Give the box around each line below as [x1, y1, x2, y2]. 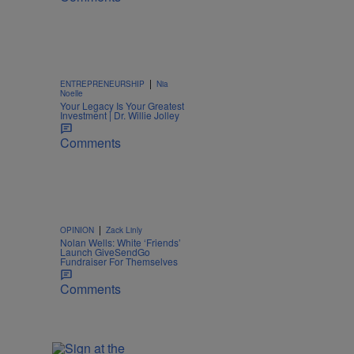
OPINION [60, 224, 94, 236]
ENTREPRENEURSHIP [60, 78, 145, 90]
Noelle [60, 88, 83, 100]
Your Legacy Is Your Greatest [60, 99, 184, 113]
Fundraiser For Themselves [60, 254, 178, 269]
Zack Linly [106, 224, 142, 236]
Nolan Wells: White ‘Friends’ [60, 235, 181, 250]
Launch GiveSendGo [60, 245, 150, 259]
